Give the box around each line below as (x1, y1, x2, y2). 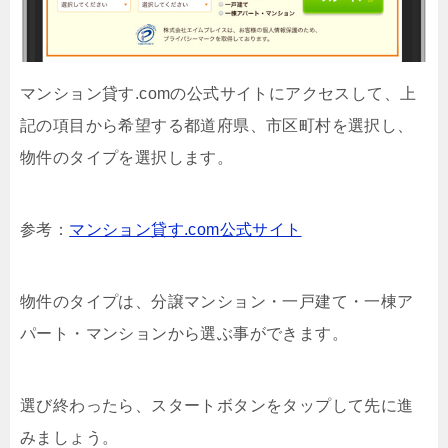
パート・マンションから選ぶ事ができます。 (20, 325, 348, 343)
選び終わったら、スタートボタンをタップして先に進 (20, 397, 414, 415)
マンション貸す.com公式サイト (69, 221, 302, 239)
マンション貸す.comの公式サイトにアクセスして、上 (20, 85, 417, 103)
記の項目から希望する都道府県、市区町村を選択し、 (20, 117, 414, 135)
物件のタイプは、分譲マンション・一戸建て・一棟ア (20, 293, 414, 311)
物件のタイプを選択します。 (20, 149, 234, 167)
